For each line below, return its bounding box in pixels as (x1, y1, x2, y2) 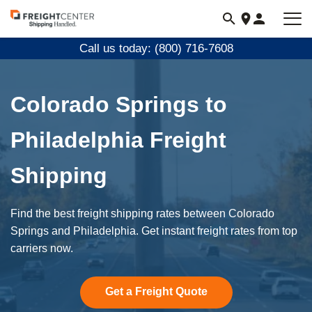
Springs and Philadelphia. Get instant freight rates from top (10, 225, 297, 237)
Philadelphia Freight (10, 127, 226, 153)
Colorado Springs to (10, 92, 227, 117)
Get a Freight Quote (104, 286, 208, 297)
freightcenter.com (10, 30, 100, 44)
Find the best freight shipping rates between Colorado (10, 208, 274, 219)
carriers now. (10, 242, 73, 254)
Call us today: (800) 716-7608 (79, 42, 233, 55)
